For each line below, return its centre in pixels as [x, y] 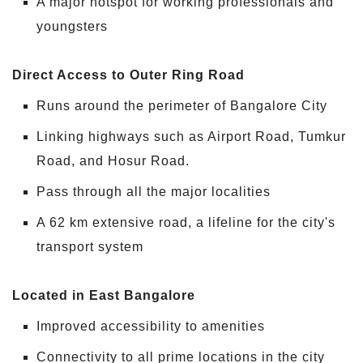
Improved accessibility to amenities [151, 326]
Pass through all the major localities [154, 191]
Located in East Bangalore [104, 295]
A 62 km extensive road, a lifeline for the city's [186, 222]
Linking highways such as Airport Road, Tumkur [191, 136]
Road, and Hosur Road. [113, 160]
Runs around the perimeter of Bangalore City [182, 105]
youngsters [72, 26]
